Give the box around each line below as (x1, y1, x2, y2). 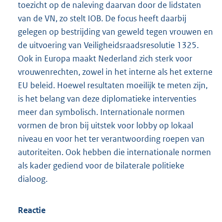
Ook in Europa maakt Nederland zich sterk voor (18, 53, 192, 64)
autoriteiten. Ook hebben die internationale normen (18, 146, 211, 158)
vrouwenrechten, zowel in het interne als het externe (18, 66, 213, 77)
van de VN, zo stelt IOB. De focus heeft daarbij (18, 12, 186, 24)
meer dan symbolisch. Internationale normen (18, 106, 185, 117)
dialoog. (18, 173, 48, 184)
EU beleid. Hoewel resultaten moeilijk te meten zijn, (18, 79, 208, 91)
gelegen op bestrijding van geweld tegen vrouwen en (18, 26, 213, 37)
